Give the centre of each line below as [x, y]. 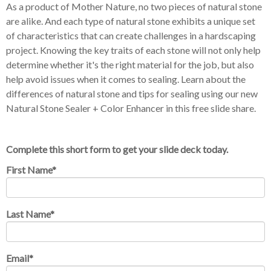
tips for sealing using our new [198, 94]
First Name [29, 170]
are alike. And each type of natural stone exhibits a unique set [131, 21]
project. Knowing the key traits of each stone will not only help [133, 50]
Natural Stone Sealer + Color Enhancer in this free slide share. [132, 108]
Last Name [28, 214]
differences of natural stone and [72, 94]
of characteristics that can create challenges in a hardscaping [131, 36]
